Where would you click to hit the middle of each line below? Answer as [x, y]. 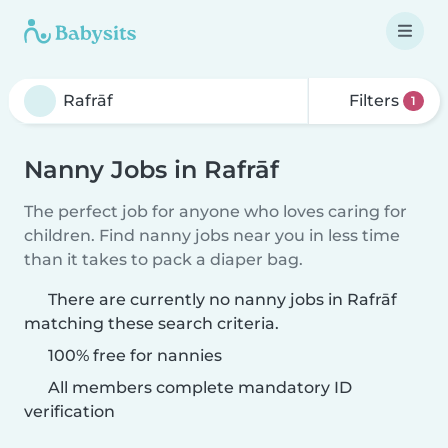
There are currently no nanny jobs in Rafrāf [222, 299]
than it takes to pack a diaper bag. [163, 259]
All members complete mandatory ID [198, 387]
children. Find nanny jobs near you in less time [212, 235]
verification [69, 411]
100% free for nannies [133, 355]
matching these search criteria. [151, 323]
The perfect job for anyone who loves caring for [215, 211]
